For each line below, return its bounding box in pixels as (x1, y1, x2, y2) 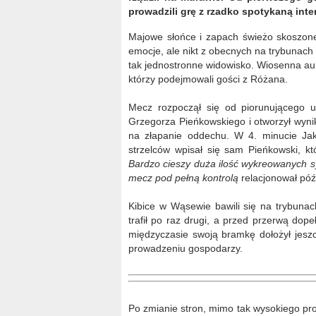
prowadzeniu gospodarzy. (128, 243, 243, 254)
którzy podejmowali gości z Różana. (128, 73, 288, 85)
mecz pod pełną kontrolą (128, 172, 241, 183)
